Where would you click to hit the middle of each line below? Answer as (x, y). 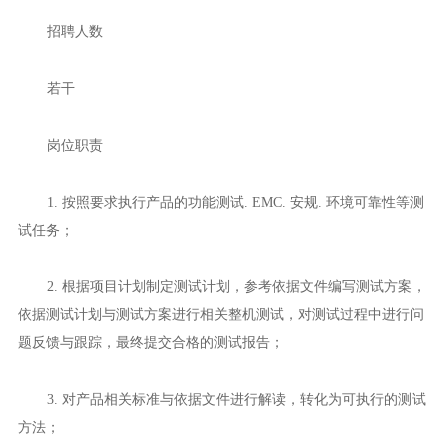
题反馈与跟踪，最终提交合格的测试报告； (150, 342)
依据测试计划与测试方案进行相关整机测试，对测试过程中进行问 (220, 314)
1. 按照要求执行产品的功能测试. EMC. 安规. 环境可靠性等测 (235, 201)
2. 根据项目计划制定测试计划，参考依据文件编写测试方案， (236, 286)
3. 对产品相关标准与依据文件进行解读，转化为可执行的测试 (236, 398)
